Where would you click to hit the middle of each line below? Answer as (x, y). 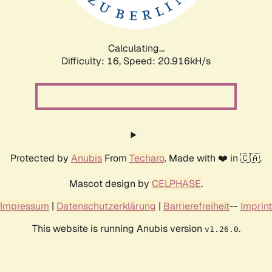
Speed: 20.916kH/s (167, 61)
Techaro (147, 158)
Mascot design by (110, 183)
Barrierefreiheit (196, 206)
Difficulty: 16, (92, 61)
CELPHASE (176, 183)
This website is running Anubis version (118, 228)
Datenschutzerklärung (106, 206)
